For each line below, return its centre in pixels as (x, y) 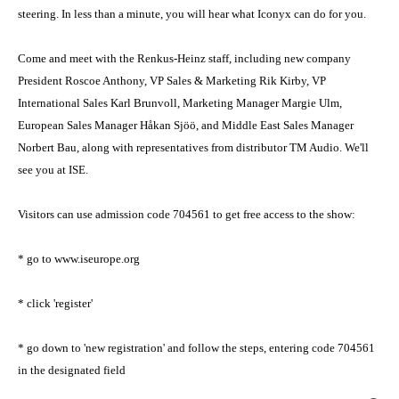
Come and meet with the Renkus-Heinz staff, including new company (184, 59)
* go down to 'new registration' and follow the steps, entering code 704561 (196, 348)
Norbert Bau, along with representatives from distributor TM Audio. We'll (193, 148)
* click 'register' (55, 304)
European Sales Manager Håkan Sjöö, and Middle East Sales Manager (185, 126)
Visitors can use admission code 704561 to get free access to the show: (186, 215)
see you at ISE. (53, 170)
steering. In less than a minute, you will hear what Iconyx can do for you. (193, 14)
